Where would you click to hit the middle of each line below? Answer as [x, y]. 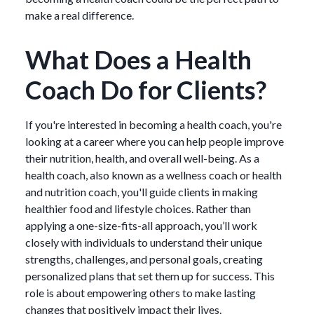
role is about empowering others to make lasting [141, 292]
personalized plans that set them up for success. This [150, 275]
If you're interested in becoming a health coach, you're [153, 124]
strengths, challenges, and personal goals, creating [144, 259]
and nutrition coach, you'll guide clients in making [142, 191]
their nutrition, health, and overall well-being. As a [142, 158]
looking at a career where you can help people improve [155, 141]
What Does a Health [138, 59]
